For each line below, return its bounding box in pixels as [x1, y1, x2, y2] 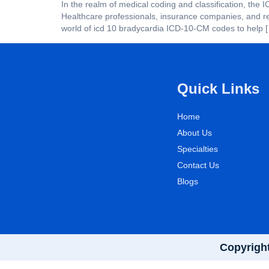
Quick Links [177, 80, 259, 97]
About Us [177, 127, 212, 138]
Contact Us [177, 160, 219, 170]
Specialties [177, 144, 218, 154]
